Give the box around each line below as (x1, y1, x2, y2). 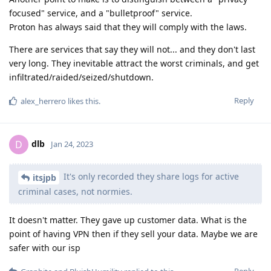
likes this (66, 95, 99, 106)
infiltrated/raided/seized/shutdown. (9, 71, 154, 83)
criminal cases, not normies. (18, 185, 132, 197)
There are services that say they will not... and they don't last (9, 43, 255, 55)
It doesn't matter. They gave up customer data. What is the (9, 214, 247, 226)
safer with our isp (9, 241, 80, 253)
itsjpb (33, 171, 56, 183)
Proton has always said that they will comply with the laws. (9, 21, 247, 33)
